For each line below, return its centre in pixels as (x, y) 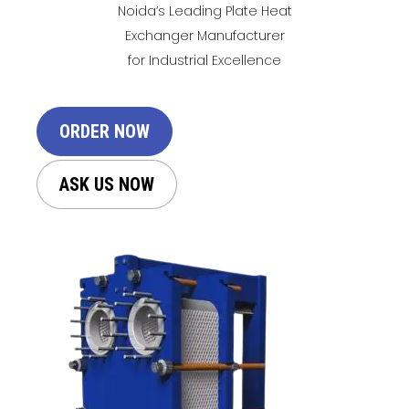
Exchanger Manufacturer (204, 36)
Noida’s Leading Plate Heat (204, 11)
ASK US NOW (106, 184)
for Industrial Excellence (204, 61)
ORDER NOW (104, 132)
